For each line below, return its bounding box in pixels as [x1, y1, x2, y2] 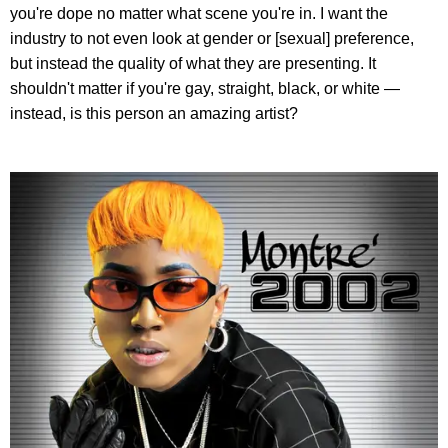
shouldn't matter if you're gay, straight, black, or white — [10, 80, 400, 98]
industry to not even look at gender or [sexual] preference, [10, 30, 414, 48]
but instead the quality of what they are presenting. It [10, 55, 376, 73]
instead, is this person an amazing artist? [10, 105, 298, 123]
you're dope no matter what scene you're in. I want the [10, 5, 388, 23]
